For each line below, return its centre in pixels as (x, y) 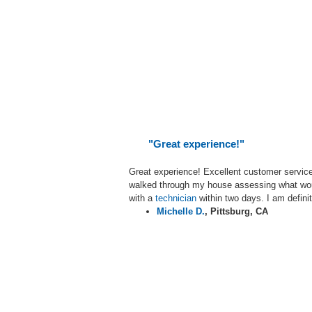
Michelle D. (181, 211)
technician (176, 198)
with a (141, 198)
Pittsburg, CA (242, 211)
